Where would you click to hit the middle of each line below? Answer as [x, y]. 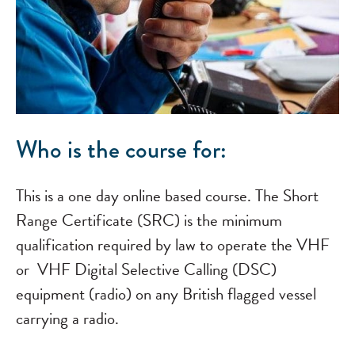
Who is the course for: [121, 149]
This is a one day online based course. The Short [167, 196]
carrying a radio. [67, 319]
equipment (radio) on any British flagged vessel [166, 294]
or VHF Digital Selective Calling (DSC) [146, 269]
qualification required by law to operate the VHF [173, 245]
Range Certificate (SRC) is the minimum [149, 220]
